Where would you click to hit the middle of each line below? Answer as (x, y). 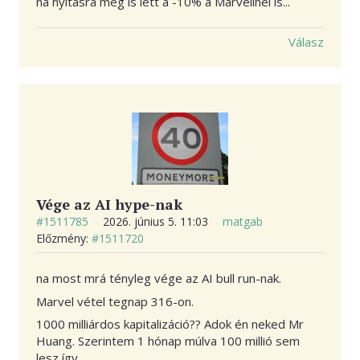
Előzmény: (64, 239)
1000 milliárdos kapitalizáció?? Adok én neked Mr (170, 324)
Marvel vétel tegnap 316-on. (115, 301)
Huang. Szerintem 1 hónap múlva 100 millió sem (168, 341)
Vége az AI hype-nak (109, 205)
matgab (243, 222)
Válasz (306, 42)
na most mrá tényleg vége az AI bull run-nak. (159, 278)
